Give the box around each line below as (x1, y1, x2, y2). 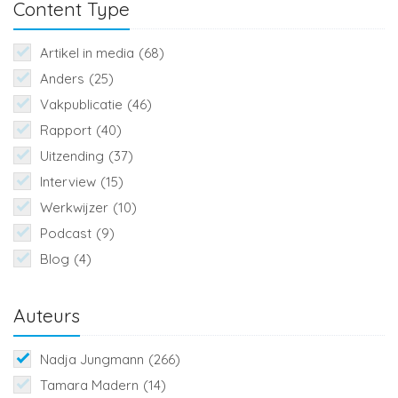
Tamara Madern (40, 377, 139, 394)
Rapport (40, 122, 92, 139)
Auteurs (13, 304, 80, 328)
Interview (40, 173, 96, 191)
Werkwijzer (40, 199, 108, 217)
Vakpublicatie (40, 96, 123, 114)
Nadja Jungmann (40, 351, 144, 369)
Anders (40, 70, 84, 88)
